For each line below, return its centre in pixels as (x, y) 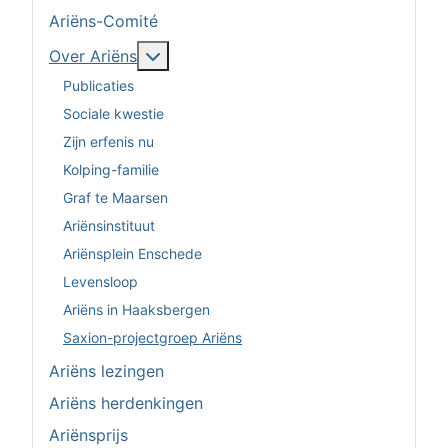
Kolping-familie (111, 169)
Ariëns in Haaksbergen (136, 309)
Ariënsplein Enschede (132, 253)
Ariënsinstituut (109, 225)
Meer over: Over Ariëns (247, 55)
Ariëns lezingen (106, 371)
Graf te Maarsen (115, 197)
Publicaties (98, 85)
